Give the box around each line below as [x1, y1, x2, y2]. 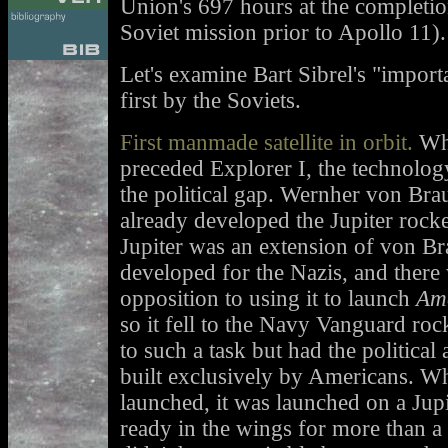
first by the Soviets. [120, 88, 301, 114]
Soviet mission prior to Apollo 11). [120, 20, 446, 46]
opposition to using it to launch [120, 286, 416, 312]
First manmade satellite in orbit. [120, 130, 413, 156]
